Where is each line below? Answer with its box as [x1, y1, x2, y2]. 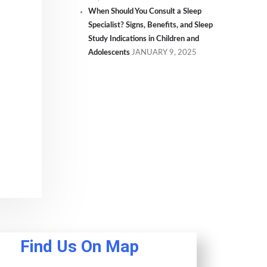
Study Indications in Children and [88, 35, 199, 42]
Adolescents [88, 49, 130, 56]
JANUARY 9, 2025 [132, 49, 197, 56]
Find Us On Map [20, 237, 139, 256]
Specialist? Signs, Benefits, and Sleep [88, 21, 213, 29]
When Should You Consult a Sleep [88, 8, 201, 15]
